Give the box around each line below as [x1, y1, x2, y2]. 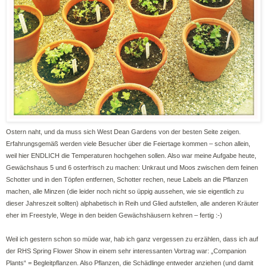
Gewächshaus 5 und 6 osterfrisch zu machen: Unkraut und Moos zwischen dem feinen [6, 163, 258, 171]
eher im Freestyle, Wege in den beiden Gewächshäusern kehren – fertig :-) [6, 211, 222, 219]
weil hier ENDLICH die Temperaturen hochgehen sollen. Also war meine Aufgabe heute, [6, 151, 256, 159]
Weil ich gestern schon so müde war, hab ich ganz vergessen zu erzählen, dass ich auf [6, 235, 258, 243]
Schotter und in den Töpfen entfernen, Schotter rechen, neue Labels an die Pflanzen [6, 175, 248, 183]
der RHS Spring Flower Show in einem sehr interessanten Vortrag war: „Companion [6, 247, 246, 254]
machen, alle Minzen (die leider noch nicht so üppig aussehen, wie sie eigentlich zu [6, 187, 244, 195]
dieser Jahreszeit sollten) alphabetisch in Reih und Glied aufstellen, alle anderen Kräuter [6, 199, 259, 207]
